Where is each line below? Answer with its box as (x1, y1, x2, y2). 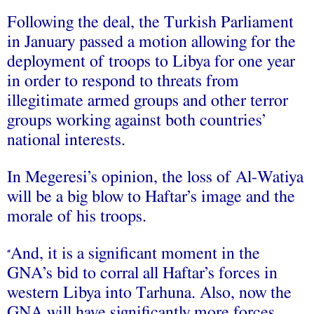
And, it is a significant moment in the (11, 245, 260, 262)
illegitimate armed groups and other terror (7, 92, 288, 109)
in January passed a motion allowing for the (7, 33, 296, 50)
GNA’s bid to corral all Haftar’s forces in (7, 264, 278, 282)
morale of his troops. (7, 207, 146, 225)
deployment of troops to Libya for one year (7, 53, 295, 70)
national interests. (7, 131, 125, 149)
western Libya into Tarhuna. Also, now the (7, 284, 292, 301)
